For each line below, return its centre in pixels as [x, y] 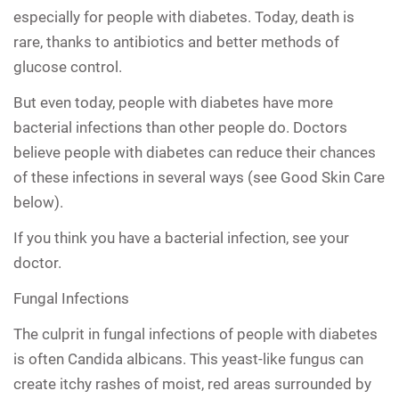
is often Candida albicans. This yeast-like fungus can [188, 358]
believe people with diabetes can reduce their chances [195, 152]
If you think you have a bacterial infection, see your [181, 237]
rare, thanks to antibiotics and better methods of [176, 41]
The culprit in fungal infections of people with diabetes [195, 334]
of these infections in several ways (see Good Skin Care [199, 177]
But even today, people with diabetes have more [173, 102]
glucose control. [68, 66]
